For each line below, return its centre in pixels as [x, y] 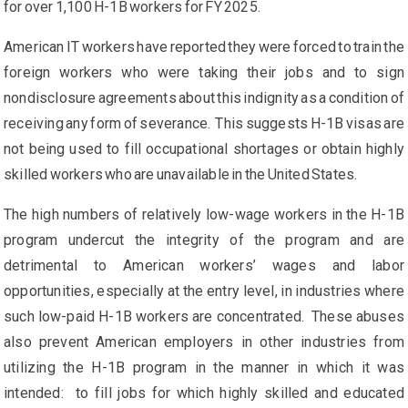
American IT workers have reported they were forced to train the [204, 47]
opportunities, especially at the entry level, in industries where [204, 291]
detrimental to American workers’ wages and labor [204, 266]
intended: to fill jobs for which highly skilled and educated [204, 393]
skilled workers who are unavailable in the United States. [183, 175]
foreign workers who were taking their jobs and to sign [204, 73]
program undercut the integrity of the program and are [204, 240]
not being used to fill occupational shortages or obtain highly [204, 149]
